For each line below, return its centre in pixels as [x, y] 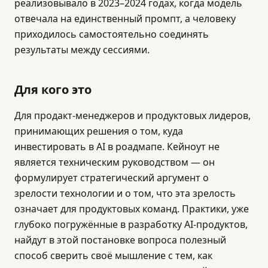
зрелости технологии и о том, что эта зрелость [125, 193]
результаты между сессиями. [82, 50]
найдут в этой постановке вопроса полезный [120, 240]
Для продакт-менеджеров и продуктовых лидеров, [133, 115]
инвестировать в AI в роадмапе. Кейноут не [117, 147]
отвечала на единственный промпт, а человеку [125, 19]
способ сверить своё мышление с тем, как [113, 255]
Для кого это [53, 90]
